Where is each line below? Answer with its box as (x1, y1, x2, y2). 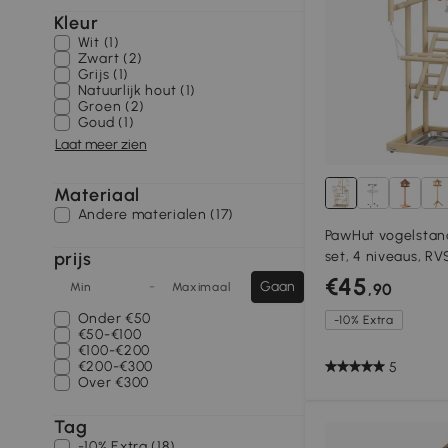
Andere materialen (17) (77, 206, 235, 223)
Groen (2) (77, 98, 146, 115)
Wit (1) (77, 34, 120, 51)
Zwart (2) (77, 50, 144, 67)
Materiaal (53, 184, 141, 206)
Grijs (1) (77, 66, 130, 83)
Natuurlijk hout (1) (77, 82, 197, 99)
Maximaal (171, 280, 231, 294)
